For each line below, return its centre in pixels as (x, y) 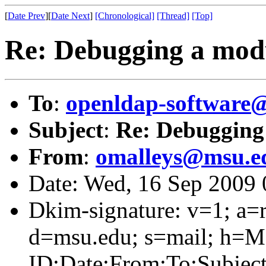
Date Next (70, 16)
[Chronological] (125, 16)
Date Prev (26, 16)
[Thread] (173, 16)
